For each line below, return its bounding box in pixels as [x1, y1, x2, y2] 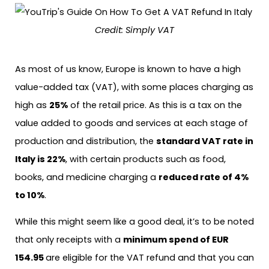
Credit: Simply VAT [95, 24, 174, 37]
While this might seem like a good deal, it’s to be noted [15, 216, 254, 228]
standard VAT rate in [156, 134, 253, 147]
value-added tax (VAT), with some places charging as [15, 80, 253, 93]
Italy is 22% [15, 153, 65, 165]
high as [15, 98, 49, 111]
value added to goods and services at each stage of [15, 116, 248, 129]
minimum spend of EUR [123, 234, 229, 246]
